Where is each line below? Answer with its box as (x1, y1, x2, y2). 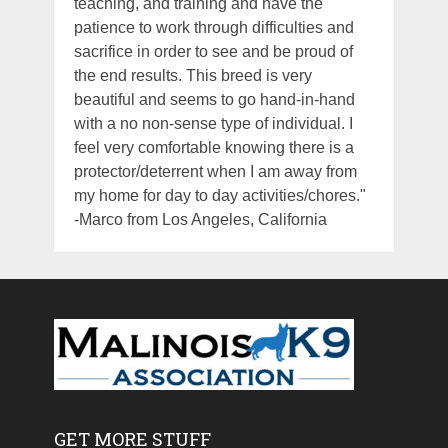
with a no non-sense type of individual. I (73, 115, 353, 133)
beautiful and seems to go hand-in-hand (73, 91, 355, 109)
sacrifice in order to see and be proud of (73, 43, 353, 61)
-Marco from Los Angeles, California (73, 211, 327, 229)
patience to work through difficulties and (73, 19, 354, 37)
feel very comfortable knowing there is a (73, 139, 354, 157)
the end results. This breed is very (73, 67, 312, 85)
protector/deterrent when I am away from (73, 163, 357, 181)
